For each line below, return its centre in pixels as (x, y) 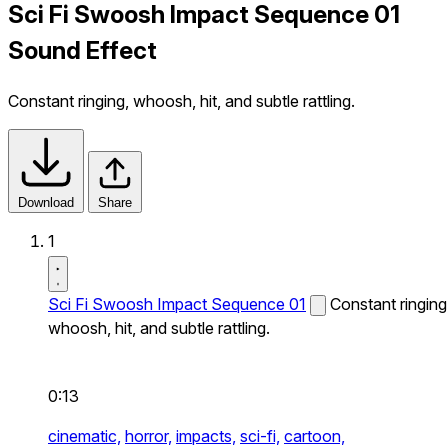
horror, (148, 435)
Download (46, 202)
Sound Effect (82, 50)
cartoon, (314, 435)
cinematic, (84, 435)
